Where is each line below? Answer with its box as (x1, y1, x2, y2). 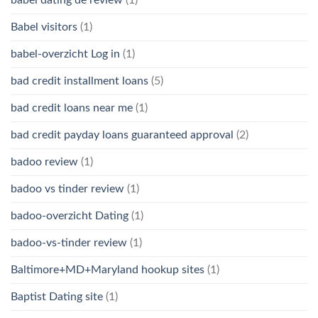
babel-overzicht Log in (11, 48, 120, 60)
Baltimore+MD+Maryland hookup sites (11, 263, 204, 275)
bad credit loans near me (11, 102, 133, 114)
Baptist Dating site (11, 290, 103, 302)
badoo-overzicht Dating (11, 209, 128, 221)
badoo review (11, 155, 78, 168)
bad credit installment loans (11, 75, 148, 87)
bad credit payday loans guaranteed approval (11, 128, 234, 141)
